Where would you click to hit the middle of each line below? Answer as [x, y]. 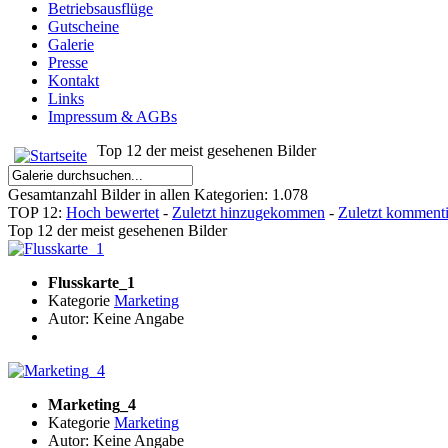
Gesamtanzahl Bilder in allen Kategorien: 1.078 [158, 195]
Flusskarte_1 [91, 283]
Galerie [71, 45]
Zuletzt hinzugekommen [248, 213]
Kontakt [73, 81]
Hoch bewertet [112, 213]
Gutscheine [83, 27]
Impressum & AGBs [112, 117]
